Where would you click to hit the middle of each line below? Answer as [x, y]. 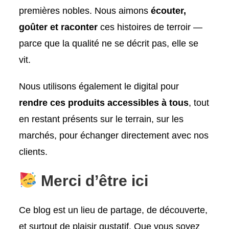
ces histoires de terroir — [150, 27]
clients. [33, 152]
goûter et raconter [59, 27]
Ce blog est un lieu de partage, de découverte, [113, 210]
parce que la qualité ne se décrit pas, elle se [109, 43]
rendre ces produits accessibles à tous [104, 102]
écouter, [169, 10]
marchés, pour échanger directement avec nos [114, 135]
